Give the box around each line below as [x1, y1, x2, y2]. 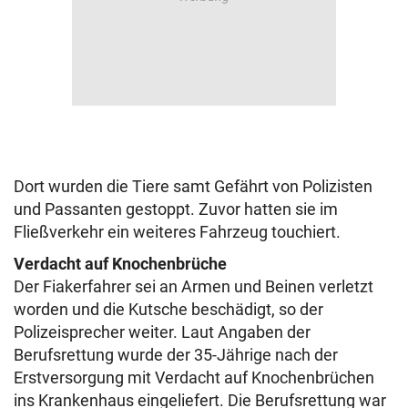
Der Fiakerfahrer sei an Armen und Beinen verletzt [14, 277, 373, 297]
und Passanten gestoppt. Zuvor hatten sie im [14, 199, 338, 219]
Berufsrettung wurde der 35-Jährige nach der [14, 345, 338, 365]
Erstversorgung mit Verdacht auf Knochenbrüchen [14, 368, 374, 388]
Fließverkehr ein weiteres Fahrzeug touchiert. [14, 222, 341, 242]
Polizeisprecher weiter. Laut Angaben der [14, 322, 311, 342]
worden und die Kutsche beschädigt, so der [14, 300, 323, 320]
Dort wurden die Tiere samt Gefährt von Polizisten [14, 177, 372, 197]
